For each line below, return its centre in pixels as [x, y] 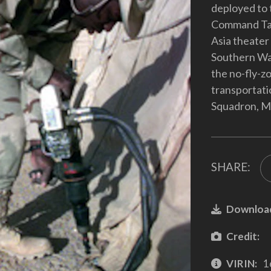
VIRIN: [241, 263]
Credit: [243, 236]
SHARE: [230, 167]
